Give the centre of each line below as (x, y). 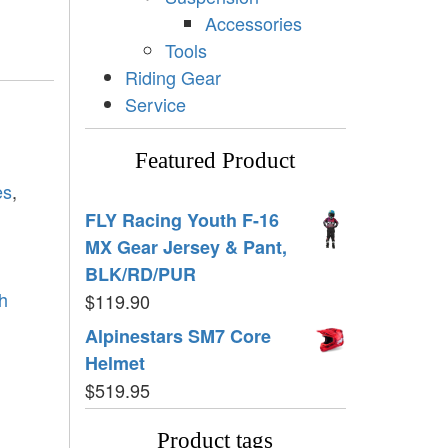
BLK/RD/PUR (140, 273)
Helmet (114, 362)
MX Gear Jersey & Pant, (185, 246)
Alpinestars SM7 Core (177, 335)
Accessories (253, 22)
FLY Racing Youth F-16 (181, 219)
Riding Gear (172, 76)
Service (155, 103)
